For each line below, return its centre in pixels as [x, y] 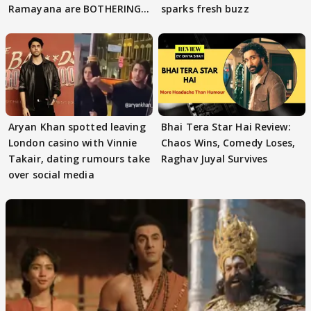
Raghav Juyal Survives [215, 159]
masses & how [43, 25]
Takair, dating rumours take [79, 159]
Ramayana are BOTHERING [75, 9]
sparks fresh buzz [205, 9]
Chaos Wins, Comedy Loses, [228, 143]
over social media [51, 175]
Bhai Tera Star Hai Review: [226, 127]
